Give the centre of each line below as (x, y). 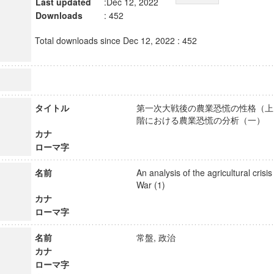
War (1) (156, 185)
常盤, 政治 (161, 237)
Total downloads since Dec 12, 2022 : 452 (116, 40)
